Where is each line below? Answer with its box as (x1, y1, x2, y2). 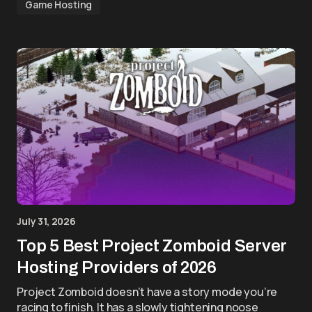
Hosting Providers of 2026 (17, 258, 217, 276)
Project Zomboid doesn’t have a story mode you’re (17, 284, 278, 299)
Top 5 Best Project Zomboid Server (17, 237, 288, 255)
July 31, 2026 (17, 214, 76, 228)
